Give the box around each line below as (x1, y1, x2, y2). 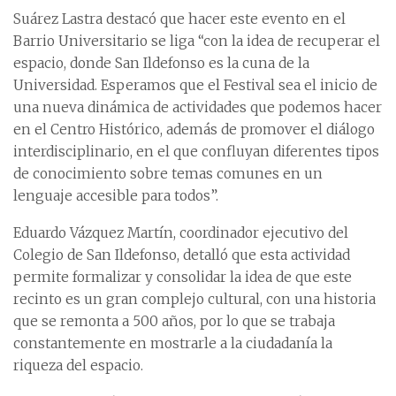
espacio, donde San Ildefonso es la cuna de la (13, 54, 309, 72)
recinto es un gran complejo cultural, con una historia (13, 290, 376, 308)
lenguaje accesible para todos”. (13, 187, 218, 204)
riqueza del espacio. (13, 356, 143, 374)
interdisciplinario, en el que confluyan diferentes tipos (13, 142, 379, 160)
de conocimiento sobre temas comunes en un (13, 164, 323, 182)
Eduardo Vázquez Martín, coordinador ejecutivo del (13, 224, 348, 241)
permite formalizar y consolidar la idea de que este (13, 268, 352, 286)
